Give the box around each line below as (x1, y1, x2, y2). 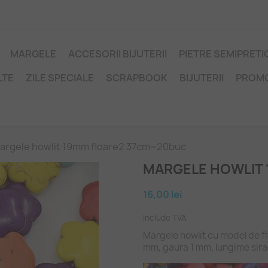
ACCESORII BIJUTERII (68, 47, 167, 60)
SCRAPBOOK (106, 71, 167, 84)
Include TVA (143, 212, 187, 223)
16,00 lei (143, 188, 182, 201)
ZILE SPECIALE (26, 71, 94, 84)
